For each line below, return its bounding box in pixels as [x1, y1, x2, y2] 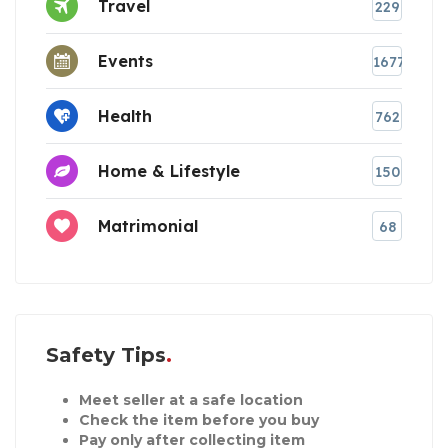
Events [98, 51, 153, 72]
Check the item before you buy [78, 411, 319, 430]
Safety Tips [46, 343, 166, 368]
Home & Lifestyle [98, 161, 240, 182]
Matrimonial [98, 216, 198, 237]
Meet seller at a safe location [78, 391, 303, 410]
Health [98, 106, 152, 127]
